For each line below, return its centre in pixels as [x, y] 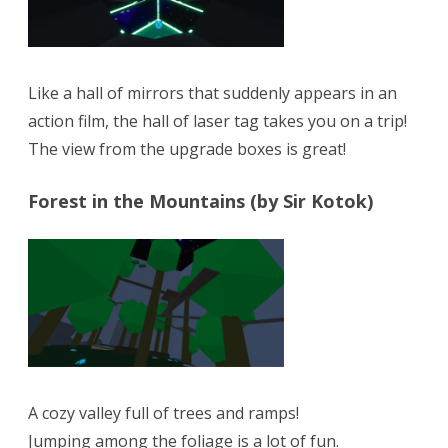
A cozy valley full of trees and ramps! [163, 413]
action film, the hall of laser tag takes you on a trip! [217, 121]
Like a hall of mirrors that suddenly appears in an [212, 93]
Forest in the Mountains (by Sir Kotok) [200, 201]
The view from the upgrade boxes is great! [187, 149]
